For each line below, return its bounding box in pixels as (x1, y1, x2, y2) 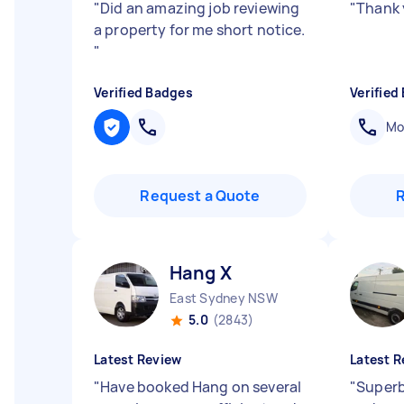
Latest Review (94, 351, 182, 368)
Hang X (170, 261, 232, 285)
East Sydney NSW (170, 289, 278, 307)
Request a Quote (140, 186, 261, 206)
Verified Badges (94, 84, 193, 101)
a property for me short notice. (94, 20, 306, 40)
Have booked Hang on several (100, 377, 302, 397)
